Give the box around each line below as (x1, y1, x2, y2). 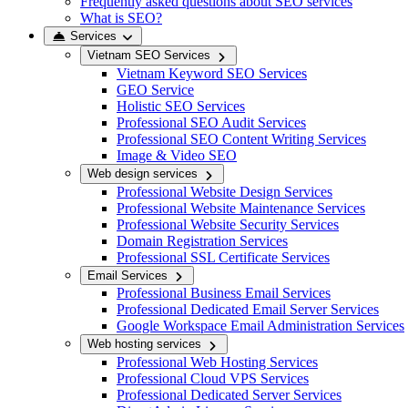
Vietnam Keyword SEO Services (117, 65, 307, 81)
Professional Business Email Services (117, 285, 331, 301)
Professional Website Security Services (117, 216, 339, 232)
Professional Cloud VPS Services (117, 370, 309, 386)
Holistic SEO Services (117, 97, 245, 114)
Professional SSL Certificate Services (117, 249, 330, 265)
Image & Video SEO (117, 147, 237, 163)
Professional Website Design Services (117, 183, 332, 199)
